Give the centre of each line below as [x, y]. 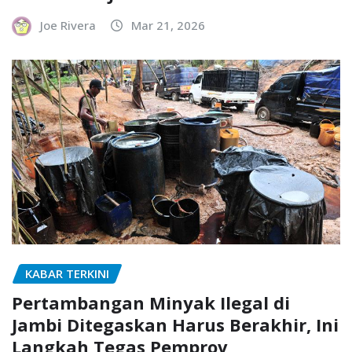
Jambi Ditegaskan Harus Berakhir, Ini [175, 324]
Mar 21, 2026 [168, 26]
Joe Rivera [68, 26]
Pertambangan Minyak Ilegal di [151, 302]
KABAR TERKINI [67, 274]
